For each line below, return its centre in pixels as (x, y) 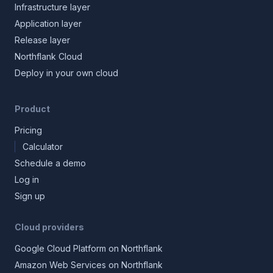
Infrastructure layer (52, 7)
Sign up (30, 196)
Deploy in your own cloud (66, 73)
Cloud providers (49, 227)
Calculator (43, 147)
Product (32, 109)
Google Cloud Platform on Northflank (89, 248)
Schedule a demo (50, 163)
